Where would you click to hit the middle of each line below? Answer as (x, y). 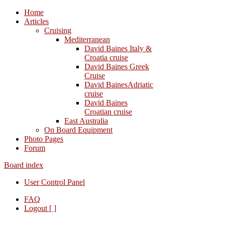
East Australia (86, 121)
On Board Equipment (78, 130)
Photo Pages (44, 139)
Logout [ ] (40, 208)
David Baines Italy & (118, 48)
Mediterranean (87, 39)
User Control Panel (54, 182)
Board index (24, 165)
